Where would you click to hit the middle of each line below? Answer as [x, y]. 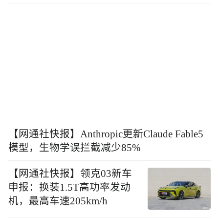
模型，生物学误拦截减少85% [75, 147]
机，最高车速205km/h [58, 201]
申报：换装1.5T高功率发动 [70, 187]
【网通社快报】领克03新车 [70, 173]
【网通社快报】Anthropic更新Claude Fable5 [106, 134]
